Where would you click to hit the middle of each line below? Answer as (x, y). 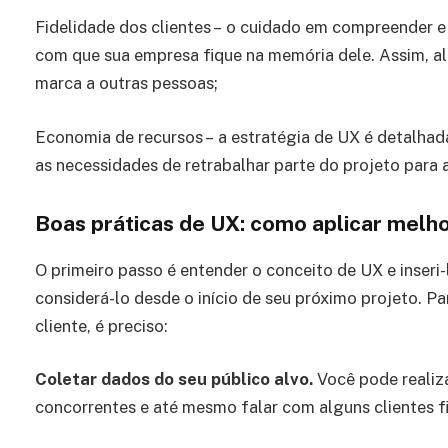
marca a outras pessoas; (126, 83)
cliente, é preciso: (101, 325)
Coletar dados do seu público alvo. (176, 379)
